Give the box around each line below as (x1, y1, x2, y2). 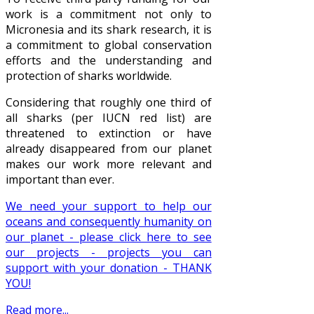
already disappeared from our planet (6, 141, 212, 157)
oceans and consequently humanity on (6, 214, 212, 230)
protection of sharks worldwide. (6, 68, 172, 84)
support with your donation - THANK (6, 260, 212, 276)
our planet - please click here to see (6, 229, 212, 245)
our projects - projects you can (6, 245, 212, 261)
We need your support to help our (6, 198, 212, 214)
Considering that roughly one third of (6, 95, 212, 111)
